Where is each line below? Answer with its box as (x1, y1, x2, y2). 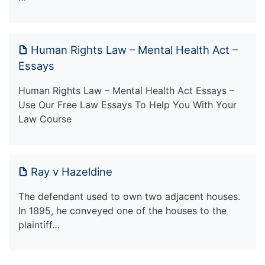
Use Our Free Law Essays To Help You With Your (18, 99, 237, 111)
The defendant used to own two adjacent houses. (18, 190, 240, 203)
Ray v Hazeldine (31, 165, 112, 179)
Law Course (18, 113, 72, 125)
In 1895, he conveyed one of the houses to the (18, 205, 227, 217)
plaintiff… (18, 219, 60, 231)
